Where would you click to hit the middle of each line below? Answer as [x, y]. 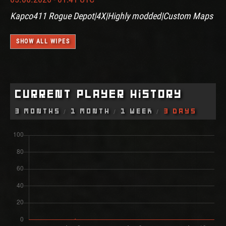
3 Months [38, 111]
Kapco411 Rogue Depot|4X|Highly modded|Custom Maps [111, 16]
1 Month [91, 111]
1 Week [137, 111]
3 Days [181, 111]
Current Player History [99, 94]
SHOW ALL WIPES [43, 41]
